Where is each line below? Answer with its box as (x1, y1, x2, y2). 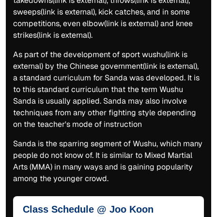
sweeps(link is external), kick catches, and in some (13, 6, 190, 17)
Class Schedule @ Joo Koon (23, 203, 154, 215)
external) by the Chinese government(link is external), (13, 61, 199, 71)
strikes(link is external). (13, 30, 93, 40)
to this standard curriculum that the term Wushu (13, 84, 183, 94)
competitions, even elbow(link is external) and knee (13, 18, 193, 29)
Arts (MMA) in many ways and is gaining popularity (13, 161, 193, 172)
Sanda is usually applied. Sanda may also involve (13, 95, 187, 106)
